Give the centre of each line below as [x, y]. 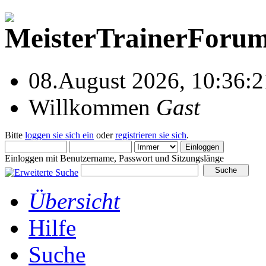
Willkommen [92, 107]
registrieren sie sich [151, 135]
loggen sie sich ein [59, 135]
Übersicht [74, 201]
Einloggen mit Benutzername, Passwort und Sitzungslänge [114, 158]
